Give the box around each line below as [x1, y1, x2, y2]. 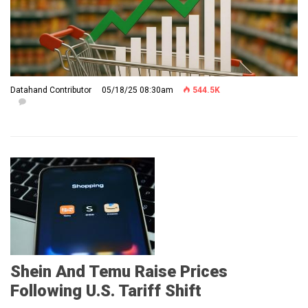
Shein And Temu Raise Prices [10, 261, 228, 281]
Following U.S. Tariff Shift [10, 280, 201, 300]
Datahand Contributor [10, 85, 91, 95]
